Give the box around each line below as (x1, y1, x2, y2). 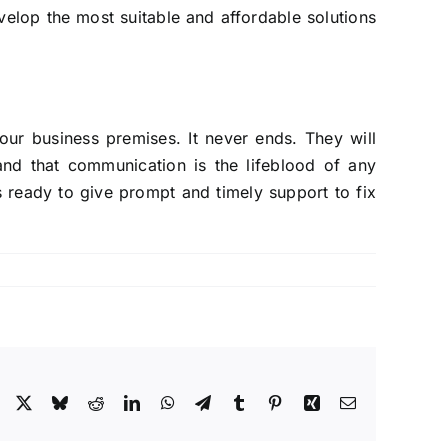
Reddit (103, 394, 147, 411)
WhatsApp (173, 394, 244, 411)
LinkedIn (139, 394, 200, 411)
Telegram (210, 394, 271, 411)
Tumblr (246, 394, 294, 411)
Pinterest (282, 394, 339, 411)
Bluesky (67, 394, 121, 411)
